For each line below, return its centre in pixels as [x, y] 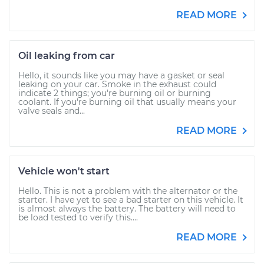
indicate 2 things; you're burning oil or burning [115, 93]
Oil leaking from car [67, 56]
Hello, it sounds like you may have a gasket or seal [121, 75]
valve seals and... [52, 111]
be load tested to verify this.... [78, 217]
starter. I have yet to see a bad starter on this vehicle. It [131, 200]
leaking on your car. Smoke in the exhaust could [117, 84]
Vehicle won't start [64, 171]
